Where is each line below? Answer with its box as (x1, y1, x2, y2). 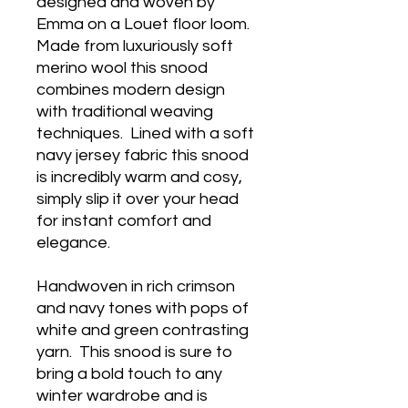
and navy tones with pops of (36, 299, 249, 317)
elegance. (36, 233, 110, 251)
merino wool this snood (36, 58, 208, 76)
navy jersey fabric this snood (36, 146, 249, 164)
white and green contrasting (36, 321, 249, 339)
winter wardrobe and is (36, 386, 208, 404)
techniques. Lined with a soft (36, 124, 254, 142)
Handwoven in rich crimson (36, 277, 235, 295)
